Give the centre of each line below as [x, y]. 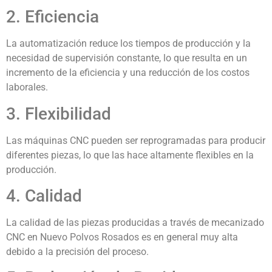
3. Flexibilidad [59, 114]
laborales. [27, 87]
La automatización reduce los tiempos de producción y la [128, 44]
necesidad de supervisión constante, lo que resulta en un [127, 58]
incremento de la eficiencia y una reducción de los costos [128, 73]
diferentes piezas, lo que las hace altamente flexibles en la [130, 155]
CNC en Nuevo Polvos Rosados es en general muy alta [122, 237]
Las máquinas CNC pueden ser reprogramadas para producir [136, 140]
